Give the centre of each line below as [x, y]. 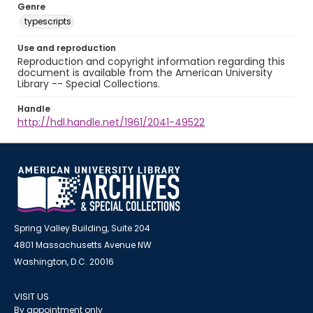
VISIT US [31, 297]
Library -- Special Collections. [89, 84]
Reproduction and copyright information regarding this [151, 61]
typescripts [48, 21]
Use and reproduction [67, 48]
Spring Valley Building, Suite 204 [82, 228]
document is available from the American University [145, 73]
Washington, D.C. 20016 [64, 262]
